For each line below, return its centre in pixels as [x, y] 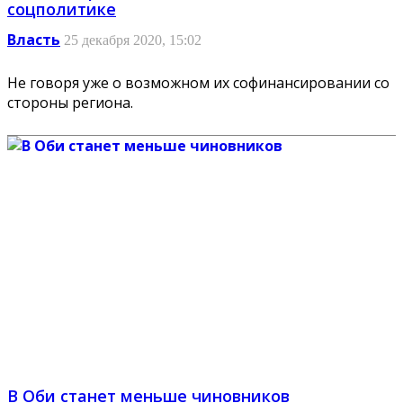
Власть [34, 40]
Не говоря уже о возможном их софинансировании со [198, 83]
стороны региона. [70, 103]
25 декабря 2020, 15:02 [133, 40]
